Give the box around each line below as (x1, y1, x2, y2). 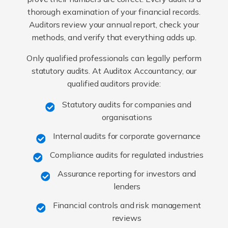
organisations (101, 111, 152, 122)
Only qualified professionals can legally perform (26, 52, 202, 63)
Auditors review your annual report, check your (29, 19, 199, 30)
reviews (112, 212, 141, 223)
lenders (113, 181, 140, 191)
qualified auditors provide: (67, 78, 161, 89)
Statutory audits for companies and (62, 99, 192, 109)
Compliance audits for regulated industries (50, 149, 204, 160)
